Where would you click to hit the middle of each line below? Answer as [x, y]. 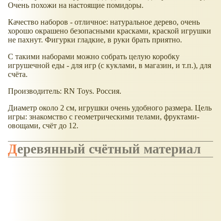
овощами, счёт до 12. [43, 125]
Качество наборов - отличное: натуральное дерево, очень [104, 22]
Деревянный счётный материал [109, 149]
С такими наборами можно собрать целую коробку [94, 56]
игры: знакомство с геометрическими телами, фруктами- [104, 116]
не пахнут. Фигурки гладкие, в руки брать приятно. [95, 39]
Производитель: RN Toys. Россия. [65, 91]
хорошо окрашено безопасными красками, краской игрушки [110, 31]
